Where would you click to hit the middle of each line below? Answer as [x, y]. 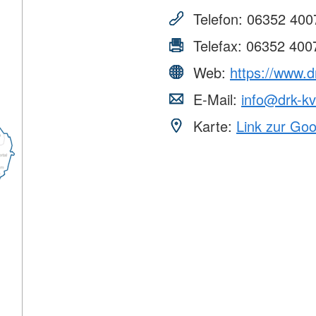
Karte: [213, 126]
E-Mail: [215, 99]
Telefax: [218, 45]
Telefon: [218, 18]
